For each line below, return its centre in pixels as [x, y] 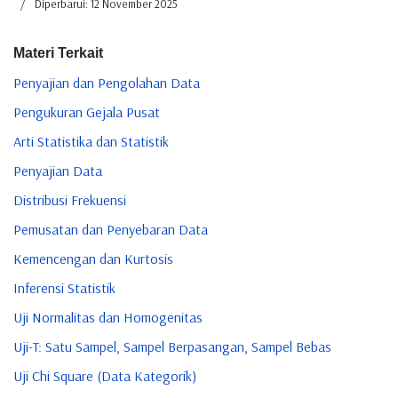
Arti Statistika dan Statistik [91, 141]
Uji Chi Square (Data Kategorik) [105, 375]
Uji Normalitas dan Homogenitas [108, 317]
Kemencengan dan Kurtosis [93, 258]
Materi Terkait [58, 52]
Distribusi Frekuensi [70, 199]
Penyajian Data [58, 170]
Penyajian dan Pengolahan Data [107, 82]
